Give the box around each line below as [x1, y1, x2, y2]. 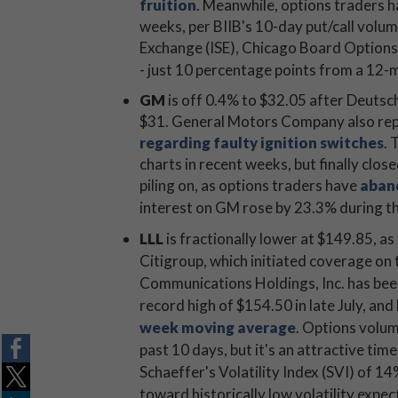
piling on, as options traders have [139, 176, 360, 195]
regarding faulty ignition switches [139, 133, 384, 152]
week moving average [139, 318, 296, 337]
